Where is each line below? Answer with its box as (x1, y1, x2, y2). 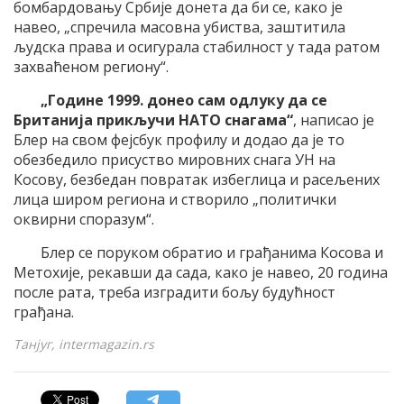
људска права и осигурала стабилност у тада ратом (14, 36, 380, 57)
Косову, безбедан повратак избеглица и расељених (14, 169, 380, 189)
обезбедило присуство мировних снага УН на (14, 149, 335, 170)
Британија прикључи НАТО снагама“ (14, 109, 293, 130)
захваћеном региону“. (14, 56, 169, 77)
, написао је (293, 109, 374, 130)
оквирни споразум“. (14, 208, 154, 229)
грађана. (14, 301, 74, 322)
